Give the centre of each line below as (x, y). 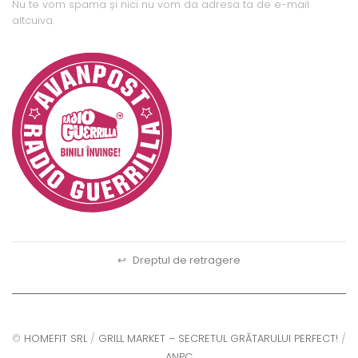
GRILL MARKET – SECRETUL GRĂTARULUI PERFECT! (218, 338)
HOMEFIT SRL (56, 338)
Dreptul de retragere (185, 260)
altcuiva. (33, 20)
